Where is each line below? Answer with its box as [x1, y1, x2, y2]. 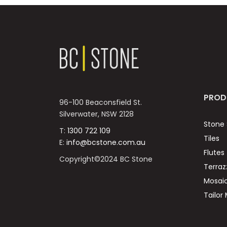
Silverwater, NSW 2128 [59, 109, 134, 120]
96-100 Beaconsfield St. [59, 97, 146, 108]
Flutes [204, 147, 224, 158]
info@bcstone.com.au [66, 137, 145, 148]
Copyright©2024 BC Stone [59, 154, 153, 165]
